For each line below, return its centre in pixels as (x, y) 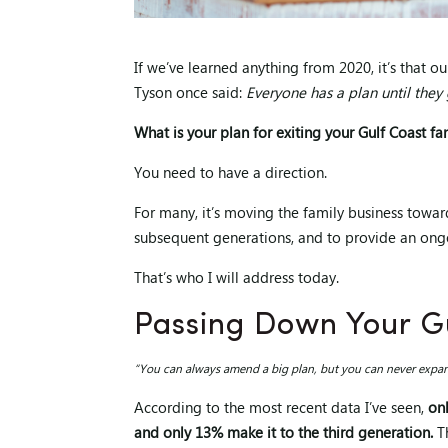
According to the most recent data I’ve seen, (281, 409)
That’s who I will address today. (237, 279)
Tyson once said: (190, 94)
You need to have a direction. (231, 174)
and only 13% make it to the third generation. (284, 434)
